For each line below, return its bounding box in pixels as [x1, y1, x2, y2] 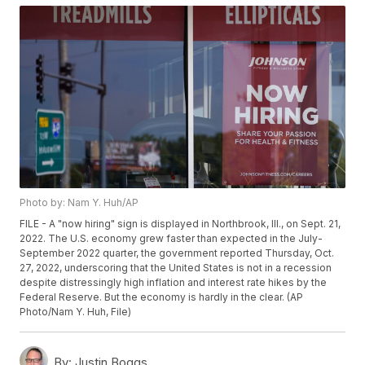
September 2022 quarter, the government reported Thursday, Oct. [20, 247, 335, 260]
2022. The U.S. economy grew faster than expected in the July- [20, 232, 323, 245]
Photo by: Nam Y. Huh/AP [20, 196, 139, 209]
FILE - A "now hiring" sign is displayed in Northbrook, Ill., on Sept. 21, [20, 218, 341, 231]
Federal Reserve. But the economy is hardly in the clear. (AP [20, 291, 304, 304]
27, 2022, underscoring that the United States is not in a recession [20, 262, 332, 275]
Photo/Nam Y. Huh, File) [20, 306, 132, 319]
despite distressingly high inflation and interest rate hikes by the [20, 276, 328, 289]
